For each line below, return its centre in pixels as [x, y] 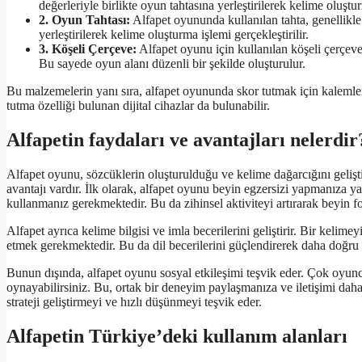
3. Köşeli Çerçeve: [88, 49]
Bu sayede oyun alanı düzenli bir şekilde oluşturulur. [172, 64]
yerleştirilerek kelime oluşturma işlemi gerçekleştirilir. [174, 35]
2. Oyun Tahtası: [84, 20]
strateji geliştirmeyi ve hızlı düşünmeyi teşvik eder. [134, 301]
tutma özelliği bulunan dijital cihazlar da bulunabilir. [138, 106]
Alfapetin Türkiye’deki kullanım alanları [177, 336]
